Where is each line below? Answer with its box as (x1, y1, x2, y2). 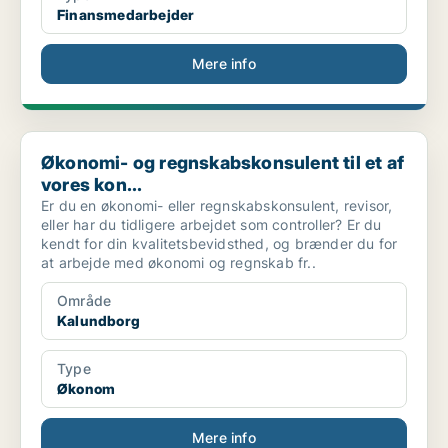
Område (57, 292, 112, 310)
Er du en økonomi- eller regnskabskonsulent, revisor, (41, 197, 393, 215)
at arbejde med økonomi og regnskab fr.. (41, 254, 316, 272)
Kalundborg (57, 312, 140, 330)
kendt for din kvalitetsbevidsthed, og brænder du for (41, 235, 398, 253)
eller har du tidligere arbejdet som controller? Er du (41, 216, 382, 234)
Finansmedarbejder (57, 6, 195, 24)
